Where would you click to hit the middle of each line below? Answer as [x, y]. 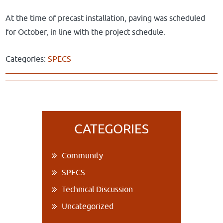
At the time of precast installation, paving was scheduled [106, 18]
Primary [66, 119]
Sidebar [65, 135]
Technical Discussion [97, 189]
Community [82, 156]
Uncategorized [88, 206]
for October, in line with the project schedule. [86, 32]
